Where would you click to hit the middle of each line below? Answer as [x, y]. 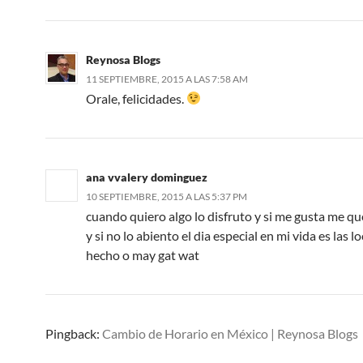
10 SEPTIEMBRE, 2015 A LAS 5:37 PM [167, 196]
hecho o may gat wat [143, 254]
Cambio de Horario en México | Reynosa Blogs [230, 333]
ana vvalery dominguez [147, 177]
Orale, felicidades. [136, 98]
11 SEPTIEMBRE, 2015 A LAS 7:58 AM [167, 79]
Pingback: [74, 333]
